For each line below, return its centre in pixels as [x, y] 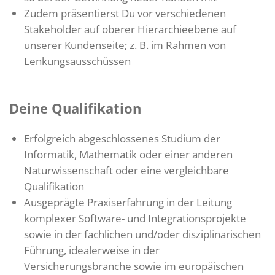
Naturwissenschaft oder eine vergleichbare [126, 170]
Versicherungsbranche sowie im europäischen [134, 266]
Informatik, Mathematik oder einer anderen [128, 154]
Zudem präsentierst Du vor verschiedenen [125, 13]
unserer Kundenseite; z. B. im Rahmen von [125, 45]
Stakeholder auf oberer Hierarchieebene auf [130, 29]
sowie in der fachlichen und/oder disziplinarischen [142, 234]
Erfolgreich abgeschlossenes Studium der [122, 138]
